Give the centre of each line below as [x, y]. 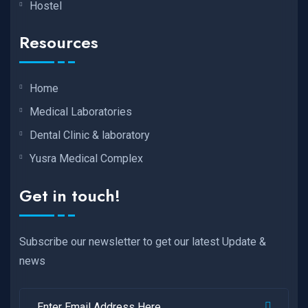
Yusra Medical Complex [86, 159]
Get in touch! [70, 195]
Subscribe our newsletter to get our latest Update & [143, 241]
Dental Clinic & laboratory [90, 135]
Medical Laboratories [81, 112]
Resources [59, 43]
